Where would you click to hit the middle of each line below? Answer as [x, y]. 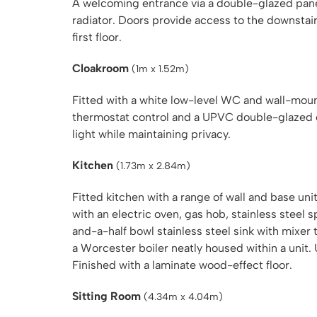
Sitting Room [106, 296]
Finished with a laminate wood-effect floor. [182, 265]
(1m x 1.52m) [160, 69]
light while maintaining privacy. [151, 134]
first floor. [97, 37]
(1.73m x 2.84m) [153, 166]
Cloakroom [100, 68]
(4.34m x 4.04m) [183, 297]
